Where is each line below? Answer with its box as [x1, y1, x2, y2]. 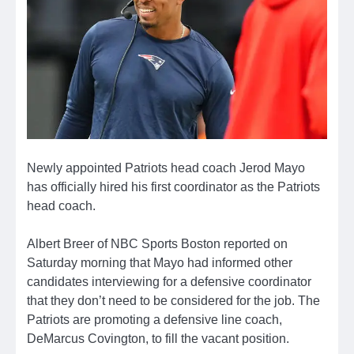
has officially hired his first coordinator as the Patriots [27, 179, 320, 194]
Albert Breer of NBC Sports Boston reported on [27, 235, 288, 250]
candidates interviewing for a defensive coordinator [27, 273, 311, 288]
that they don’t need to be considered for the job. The [27, 292, 320, 307]
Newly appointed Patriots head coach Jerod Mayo [27, 160, 305, 175]
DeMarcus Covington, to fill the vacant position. [27, 330, 289, 345]
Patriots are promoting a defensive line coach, [27, 311, 282, 326]
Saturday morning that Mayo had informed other [27, 254, 292, 269]
